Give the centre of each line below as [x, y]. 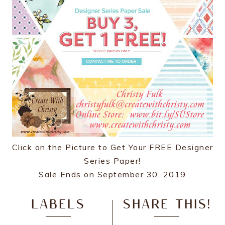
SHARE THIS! [167, 205]
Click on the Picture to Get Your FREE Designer [113, 147]
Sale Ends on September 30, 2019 [113, 174]
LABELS [58, 205]
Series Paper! [113, 161]
